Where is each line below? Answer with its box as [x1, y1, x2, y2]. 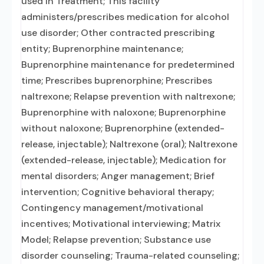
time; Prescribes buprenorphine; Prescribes [21, 74, 212, 87]
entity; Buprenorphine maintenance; [21, 42, 183, 55]
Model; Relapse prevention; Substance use [21, 233, 211, 246]
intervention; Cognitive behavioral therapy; [21, 186, 214, 198]
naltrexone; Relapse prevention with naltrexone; [21, 90, 235, 103]
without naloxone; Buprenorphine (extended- [21, 122, 225, 134]
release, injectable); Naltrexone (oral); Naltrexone [21, 138, 237, 150]
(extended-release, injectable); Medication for [21, 154, 226, 166]
